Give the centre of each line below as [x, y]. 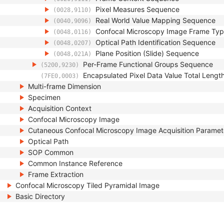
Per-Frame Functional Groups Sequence [148, 64]
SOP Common [51, 152]
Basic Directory [40, 196]
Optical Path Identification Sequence [155, 42]
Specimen [44, 97]
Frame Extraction [56, 174]
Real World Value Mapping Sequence [155, 20]
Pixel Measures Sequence [137, 9]
